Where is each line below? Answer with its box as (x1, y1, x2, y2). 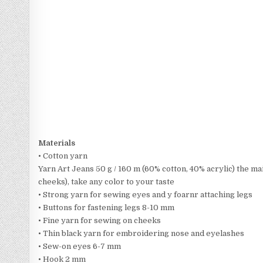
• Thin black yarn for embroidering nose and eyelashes (38, 229, 245, 238)
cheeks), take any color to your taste (38, 177, 175, 186)
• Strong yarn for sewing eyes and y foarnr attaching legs (38, 190, 253, 199)
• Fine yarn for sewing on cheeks (38, 216, 161, 225)
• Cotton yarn (38, 151, 88, 160)
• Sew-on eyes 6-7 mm (38, 242, 122, 251)
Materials (38, 139, 76, 147)
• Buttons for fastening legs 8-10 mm (38, 203, 175, 212)
